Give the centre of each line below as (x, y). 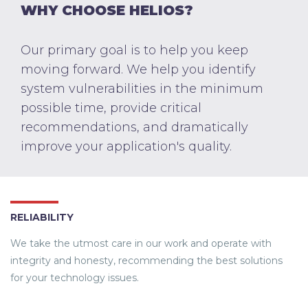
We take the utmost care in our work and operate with (141, 244)
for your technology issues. (75, 278)
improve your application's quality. (126, 147)
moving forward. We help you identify (138, 70)
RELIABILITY (42, 218)
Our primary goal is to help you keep (134, 51)
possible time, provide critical (111, 108)
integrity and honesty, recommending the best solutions (146, 261)
